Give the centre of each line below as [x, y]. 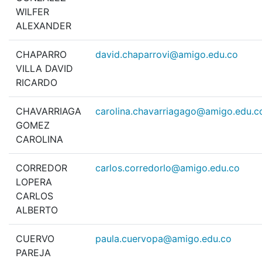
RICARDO [37, 83]
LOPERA [34, 182]
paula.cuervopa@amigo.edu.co [163, 239]
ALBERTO [37, 210]
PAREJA [33, 253]
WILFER [32, 12]
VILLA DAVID [44, 69]
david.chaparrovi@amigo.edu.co [167, 55]
